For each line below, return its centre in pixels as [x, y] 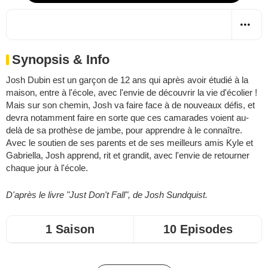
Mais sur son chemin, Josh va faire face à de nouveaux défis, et [130, 105]
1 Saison [70, 229]
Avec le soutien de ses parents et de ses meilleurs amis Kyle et [130, 142]
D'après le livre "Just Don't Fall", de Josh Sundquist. [107, 194]
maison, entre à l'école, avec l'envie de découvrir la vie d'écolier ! [132, 92]
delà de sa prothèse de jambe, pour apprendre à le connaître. [124, 130]
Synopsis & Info [61, 59]
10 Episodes [198, 229]
